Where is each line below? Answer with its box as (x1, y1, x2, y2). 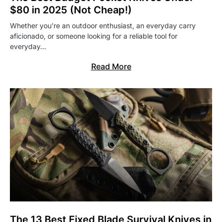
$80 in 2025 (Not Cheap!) (10, 3, 132, 16)
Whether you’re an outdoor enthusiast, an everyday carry (10, 21, 196, 30)
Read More (91, 61, 131, 71)
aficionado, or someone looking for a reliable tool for (10, 31, 177, 40)
